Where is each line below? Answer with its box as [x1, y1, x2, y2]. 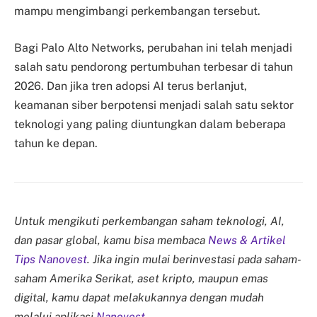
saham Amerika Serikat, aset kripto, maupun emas [14, 271, 268, 285]
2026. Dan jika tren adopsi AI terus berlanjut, [14, 79, 247, 93]
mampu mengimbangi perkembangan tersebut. [14, 4, 260, 18]
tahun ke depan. [14, 136, 98, 150]
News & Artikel [208, 233, 286, 247]
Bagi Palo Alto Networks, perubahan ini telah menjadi [14, 40, 292, 54]
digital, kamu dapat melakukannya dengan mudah [14, 290, 264, 304]
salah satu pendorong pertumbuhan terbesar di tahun [14, 59, 293, 74]
